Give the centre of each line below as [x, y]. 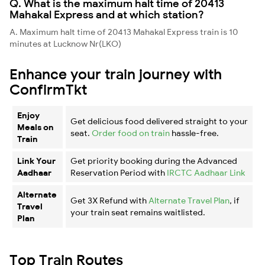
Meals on [35, 127]
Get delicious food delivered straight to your [159, 121]
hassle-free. [194, 133]
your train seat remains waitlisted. [138, 212]
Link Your [36, 161]
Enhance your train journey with [116, 74]
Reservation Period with [119, 172]
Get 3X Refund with [109, 200]
